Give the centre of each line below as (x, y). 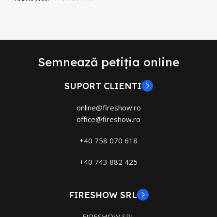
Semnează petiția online (108, 62)
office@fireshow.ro (108, 119)
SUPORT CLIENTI (103, 86)
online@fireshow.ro (108, 107)
